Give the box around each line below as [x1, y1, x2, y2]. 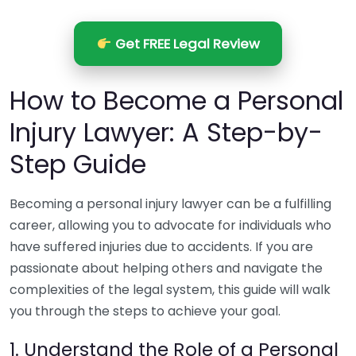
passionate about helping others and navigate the [10, 259, 323, 277]
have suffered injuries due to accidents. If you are [10, 238, 313, 256]
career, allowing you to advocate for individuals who [10, 216, 331, 234]
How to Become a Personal [10, 83, 343, 118]
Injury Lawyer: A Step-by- [10, 114, 323, 150]
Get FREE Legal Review [111, 34, 260, 53]
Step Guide [10, 146, 146, 182]
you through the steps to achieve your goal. [10, 302, 281, 320]
